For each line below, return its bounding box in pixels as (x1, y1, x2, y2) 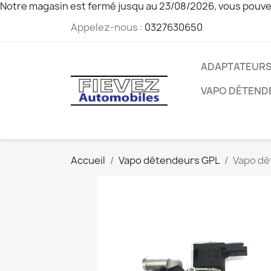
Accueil (71, 154, 105, 167)
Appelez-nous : (71, 21, 145, 34)
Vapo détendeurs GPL (119, 154, 220, 167)
